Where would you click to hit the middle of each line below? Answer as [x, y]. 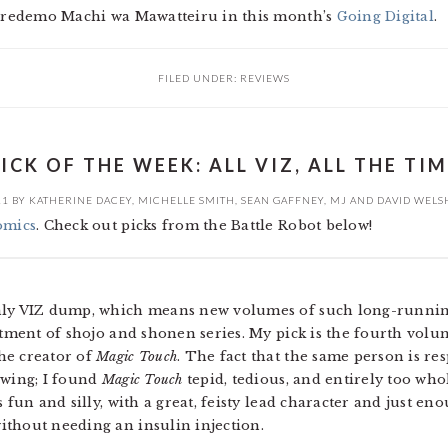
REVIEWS [265, 78]
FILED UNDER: [199, 78]
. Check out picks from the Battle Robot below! [204, 225]
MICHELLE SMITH [186, 200]
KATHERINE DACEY [80, 200]
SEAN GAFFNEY [282, 200]
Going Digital [385, 16]
